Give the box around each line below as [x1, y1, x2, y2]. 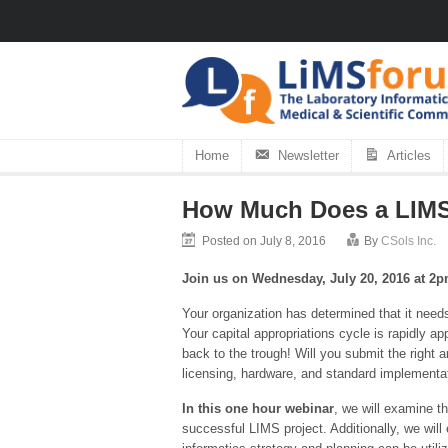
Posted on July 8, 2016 [202, 233, 326, 248]
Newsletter [277, 147, 339, 163]
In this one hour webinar [182, 400, 334, 416]
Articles [387, 147, 432, 163]
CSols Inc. [381, 233, 436, 248]
